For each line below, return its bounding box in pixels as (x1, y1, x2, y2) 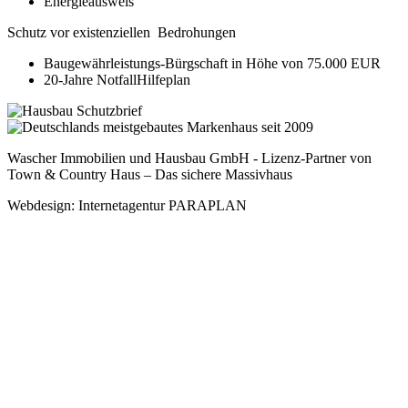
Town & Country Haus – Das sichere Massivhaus (7, 166, 292, 182)
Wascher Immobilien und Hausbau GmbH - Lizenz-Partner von (7, 149, 372, 166)
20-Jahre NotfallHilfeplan (44, 71, 190, 87)
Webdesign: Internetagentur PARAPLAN (7, 197, 247, 213)
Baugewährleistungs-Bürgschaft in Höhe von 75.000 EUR (44, 55, 381, 71)
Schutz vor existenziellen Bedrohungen (7, 24, 236, 40)
